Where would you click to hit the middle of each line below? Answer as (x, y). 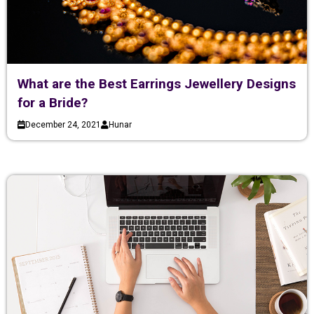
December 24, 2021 (63, 124)
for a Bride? (53, 102)
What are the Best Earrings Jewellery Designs (157, 83)
